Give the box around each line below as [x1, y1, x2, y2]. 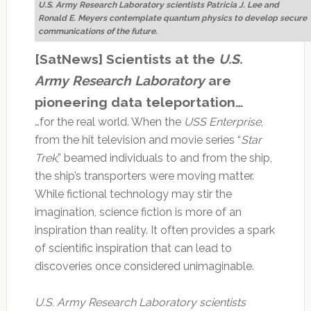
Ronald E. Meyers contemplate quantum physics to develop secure [37, 13, 307, 24]
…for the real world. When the [34, 115, 184, 129]
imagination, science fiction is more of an [34, 205, 242, 219]
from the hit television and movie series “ [34, 133, 241, 147]
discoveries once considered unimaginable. [34, 260, 254, 274]
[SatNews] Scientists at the [34, 51, 219, 67]
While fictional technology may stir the [34, 187, 232, 201]
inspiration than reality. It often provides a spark [34, 224, 275, 237]
